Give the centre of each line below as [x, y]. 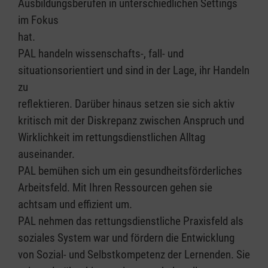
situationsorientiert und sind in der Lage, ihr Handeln [134, 70]
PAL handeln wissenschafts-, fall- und [101, 54]
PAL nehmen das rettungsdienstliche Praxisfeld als [131, 221]
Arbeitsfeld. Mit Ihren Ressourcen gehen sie [115, 188]
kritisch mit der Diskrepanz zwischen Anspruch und [131, 121]
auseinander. [46, 154]
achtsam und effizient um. [75, 204]
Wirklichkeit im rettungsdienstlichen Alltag [112, 137]
